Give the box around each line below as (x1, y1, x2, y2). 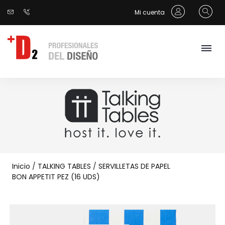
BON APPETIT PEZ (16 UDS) (12, 172, 100, 182)
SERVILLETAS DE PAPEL (98, 161, 170, 171)
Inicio (12, 161, 30, 171)
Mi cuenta (135, 8, 166, 17)
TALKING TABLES (38, 161, 91, 171)
